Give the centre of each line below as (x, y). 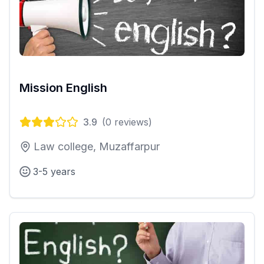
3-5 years (54, 172)
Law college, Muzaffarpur (97, 147)
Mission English (63, 88)
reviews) (132, 122)
